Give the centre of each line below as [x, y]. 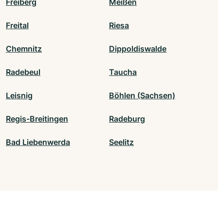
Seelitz [121, 142]
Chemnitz [24, 49]
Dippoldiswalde [138, 49]
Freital [17, 26]
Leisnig [19, 96]
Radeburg [127, 119]
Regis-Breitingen [37, 119]
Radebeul [23, 72]
